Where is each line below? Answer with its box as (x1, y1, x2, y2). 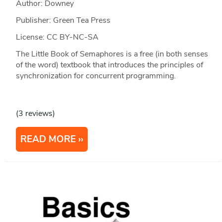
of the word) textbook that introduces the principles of (15, 59, 203, 71)
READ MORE (20, 133, 76, 146)
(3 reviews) (15, 108, 55, 119)
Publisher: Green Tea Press (15, 15, 111, 26)
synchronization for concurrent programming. (15, 70, 176, 82)
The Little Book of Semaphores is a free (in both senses (15, 49, 208, 60)
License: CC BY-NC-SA (15, 32, 99, 43)
